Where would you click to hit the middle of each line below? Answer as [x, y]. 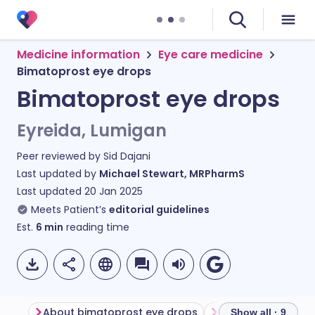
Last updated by [58, 174]
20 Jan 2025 [114, 191]
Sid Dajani [127, 156]
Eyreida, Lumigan [92, 130]
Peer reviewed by [60, 156]
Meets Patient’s [69, 210]
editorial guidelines [159, 210]
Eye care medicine [211, 54]
